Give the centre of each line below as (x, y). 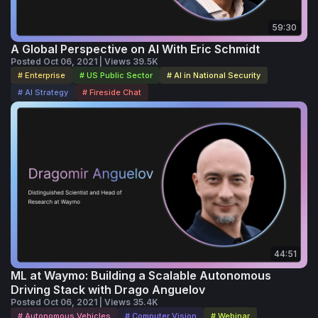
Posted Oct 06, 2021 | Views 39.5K (84, 62)
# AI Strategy (43, 93)
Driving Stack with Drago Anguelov (108, 290)
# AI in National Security (214, 76)
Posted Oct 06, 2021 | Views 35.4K (84, 302)
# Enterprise (42, 76)
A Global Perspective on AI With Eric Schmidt (135, 49)
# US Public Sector (116, 76)
